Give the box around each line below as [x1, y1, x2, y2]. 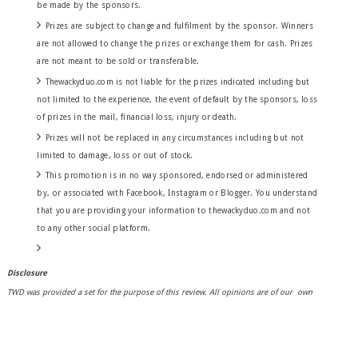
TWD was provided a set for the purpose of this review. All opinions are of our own [6, 287, 312, 296]
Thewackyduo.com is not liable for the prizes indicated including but [45, 77, 310, 86]
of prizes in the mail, [37, 112, 121, 121]
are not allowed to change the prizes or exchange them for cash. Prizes [37, 39, 313, 48]
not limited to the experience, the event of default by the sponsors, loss [37, 94, 318, 104]
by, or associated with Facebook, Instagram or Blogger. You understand [37, 189, 318, 198]
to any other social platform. [37, 224, 151, 233]
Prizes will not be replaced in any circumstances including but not [45, 133, 304, 142]
